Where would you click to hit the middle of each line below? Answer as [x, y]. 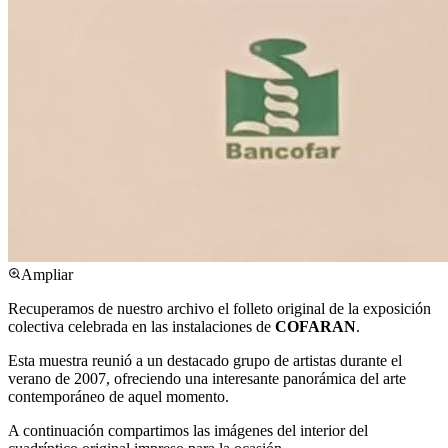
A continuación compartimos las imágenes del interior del [188, 430]
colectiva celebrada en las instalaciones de [141, 326]
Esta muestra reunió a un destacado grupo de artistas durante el [205, 360]
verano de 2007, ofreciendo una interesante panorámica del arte [207, 378]
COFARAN [315, 326]
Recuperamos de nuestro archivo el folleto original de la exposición [219, 308]
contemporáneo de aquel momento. [118, 396]
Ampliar [47, 274]
